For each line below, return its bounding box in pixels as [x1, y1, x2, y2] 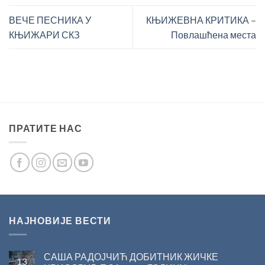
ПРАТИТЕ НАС [9, 122, 82, 134]
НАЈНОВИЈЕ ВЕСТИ [9, 214, 111, 226]
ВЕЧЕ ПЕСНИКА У [9, 14, 91, 25]
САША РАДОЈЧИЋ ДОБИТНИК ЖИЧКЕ [44, 251, 218, 263]
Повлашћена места [171, 28, 256, 40]
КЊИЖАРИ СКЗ [9, 28, 80, 40]
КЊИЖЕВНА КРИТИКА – [146, 14, 256, 25]
